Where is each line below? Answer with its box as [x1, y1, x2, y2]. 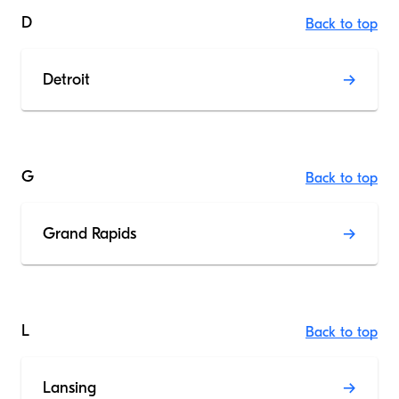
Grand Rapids [43, 224, 136, 243]
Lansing [43, 379, 96, 397]
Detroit [43, 70, 90, 89]
